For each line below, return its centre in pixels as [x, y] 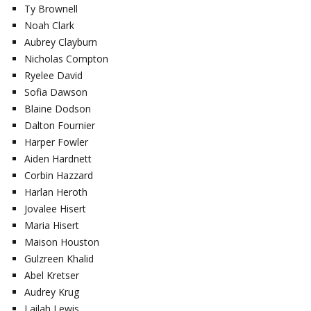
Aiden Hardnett [58, 158]
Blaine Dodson [58, 108]
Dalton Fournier [60, 125]
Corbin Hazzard [59, 175]
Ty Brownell [51, 8]
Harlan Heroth [56, 192]
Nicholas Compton [67, 58]
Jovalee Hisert [56, 208]
